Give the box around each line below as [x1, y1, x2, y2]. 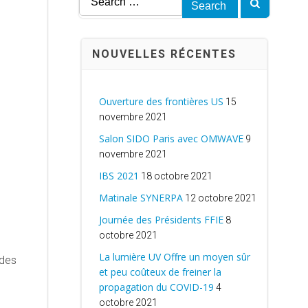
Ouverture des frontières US [98, 95, 223, 108]
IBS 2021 [98, 169, 139, 182]
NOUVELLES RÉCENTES [91, 47, 236, 60]
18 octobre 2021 [140, 170, 212, 181]
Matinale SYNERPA [98, 191, 183, 204]
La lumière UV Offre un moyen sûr [98, 250, 250, 263]
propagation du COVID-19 [98, 280, 214, 294]
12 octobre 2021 [184, 192, 256, 203]
